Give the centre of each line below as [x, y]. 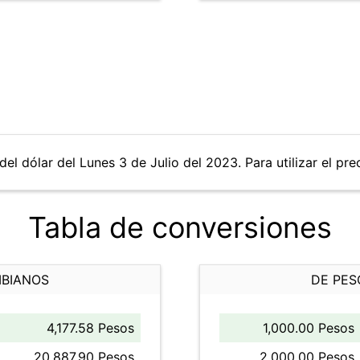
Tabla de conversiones [180, 227]
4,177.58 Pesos [90, 328]
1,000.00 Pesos [309, 328]
